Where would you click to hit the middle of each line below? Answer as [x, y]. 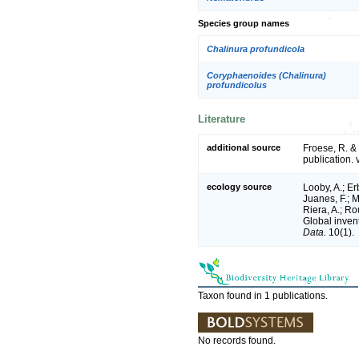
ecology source [239, 186]
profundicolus [237, 85]
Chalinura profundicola [256, 48]
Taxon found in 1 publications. [263, 295]
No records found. [237, 340]
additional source [244, 147]
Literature [222, 119]
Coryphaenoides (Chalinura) [266, 75]
